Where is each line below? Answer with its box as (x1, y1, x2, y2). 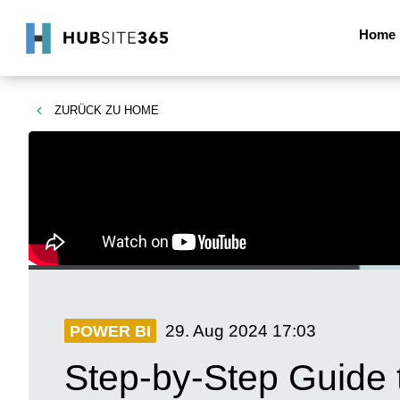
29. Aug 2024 (165, 321, 268, 340)
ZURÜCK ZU (54, 104, 121, 117)
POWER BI (70, 322, 151, 340)
